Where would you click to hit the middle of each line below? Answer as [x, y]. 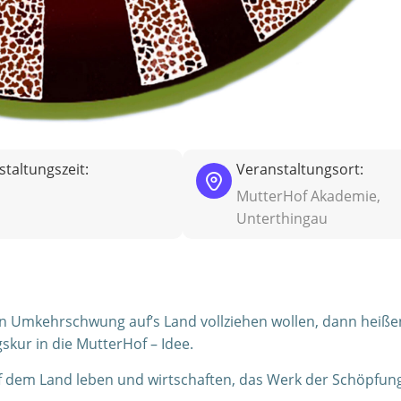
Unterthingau [282, 218]
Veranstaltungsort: [299, 169]
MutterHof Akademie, [308, 196]
